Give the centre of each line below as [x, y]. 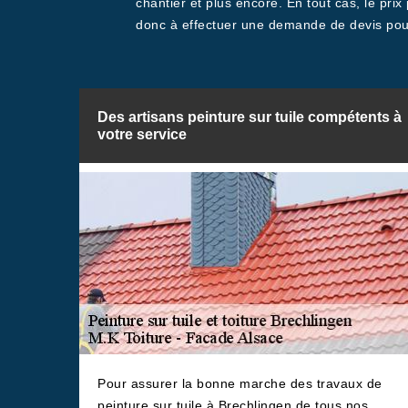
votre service [142, 134]
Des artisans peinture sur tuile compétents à [250, 117]
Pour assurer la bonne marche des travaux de [240, 383]
